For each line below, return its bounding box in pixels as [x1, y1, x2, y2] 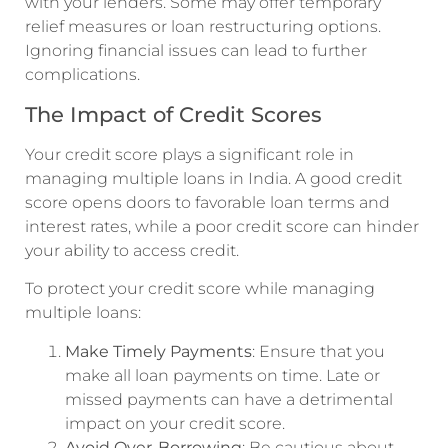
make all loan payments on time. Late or [65, 365, 380, 385]
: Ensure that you [252, 341, 385, 361]
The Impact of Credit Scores [25, 101, 322, 127]
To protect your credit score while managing [25, 279, 375, 299]
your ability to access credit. [25, 240, 239, 260]
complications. [25, 65, 140, 85]
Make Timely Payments [65, 341, 252, 361]
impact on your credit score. [65, 413, 285, 433]
